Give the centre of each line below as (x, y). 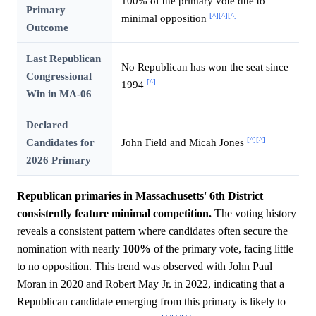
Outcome (47, 27)
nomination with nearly (70, 249)
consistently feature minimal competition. (114, 213)
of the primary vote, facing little (222, 249)
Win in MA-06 (59, 93)
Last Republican (63, 58)
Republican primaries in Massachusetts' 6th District (140, 196)
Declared (47, 124)
